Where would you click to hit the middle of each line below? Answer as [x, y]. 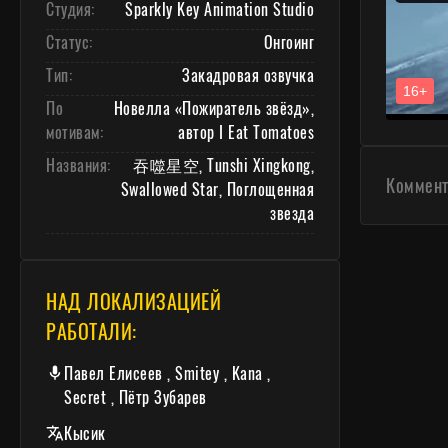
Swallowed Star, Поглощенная [217, 189]
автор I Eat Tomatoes [246, 132]
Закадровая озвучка [248, 75]
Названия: [78, 165]
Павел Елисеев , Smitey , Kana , [167, 373]
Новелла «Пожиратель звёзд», [213, 108]
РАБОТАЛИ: [91, 331]
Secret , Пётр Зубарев [135, 397]
